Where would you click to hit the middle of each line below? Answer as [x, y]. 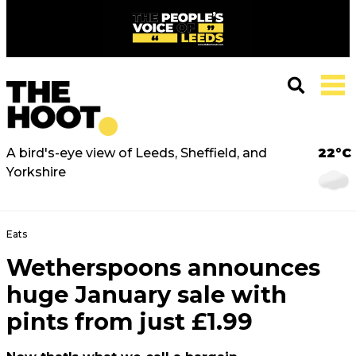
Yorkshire [36, 172]
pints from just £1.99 [130, 321]
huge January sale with [147, 294]
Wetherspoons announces [163, 267]
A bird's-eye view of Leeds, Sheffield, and [137, 153]
